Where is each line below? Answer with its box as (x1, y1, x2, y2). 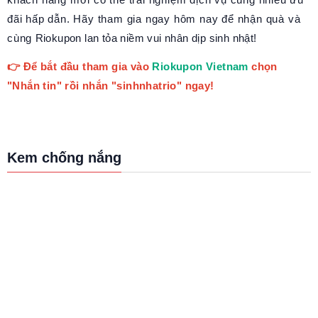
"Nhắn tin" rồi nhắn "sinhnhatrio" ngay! (7, 79, 217, 92)
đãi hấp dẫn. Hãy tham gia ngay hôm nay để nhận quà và (7, 13, 301, 26)
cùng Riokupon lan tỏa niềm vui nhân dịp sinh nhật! (7, 32, 257, 45)
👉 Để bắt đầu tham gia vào (7, 60, 153, 72)
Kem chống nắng (7, 149, 121, 165)
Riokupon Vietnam (152, 60, 248, 72)
